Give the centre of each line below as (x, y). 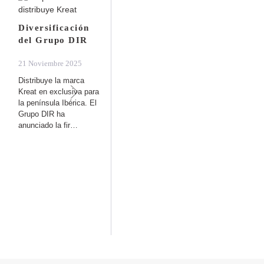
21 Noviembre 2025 (50, 63)
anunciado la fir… (48, 125)
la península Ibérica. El (58, 103)
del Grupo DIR (53, 40)
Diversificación (54, 27)
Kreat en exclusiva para (59, 91)
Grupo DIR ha (42, 114)
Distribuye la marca (52, 80)
